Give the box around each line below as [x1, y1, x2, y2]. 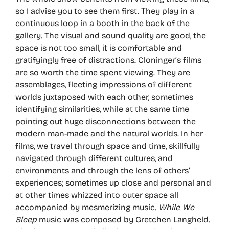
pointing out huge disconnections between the [15, 116, 196, 126]
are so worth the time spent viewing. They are [15, 67, 190, 77]
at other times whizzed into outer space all [15, 190, 178, 200]
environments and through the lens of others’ [15, 165, 190, 175]
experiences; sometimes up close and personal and [15, 177, 211, 188]
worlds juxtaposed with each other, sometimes [15, 91, 193, 102]
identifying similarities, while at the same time [15, 104, 189, 114]
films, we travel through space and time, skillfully [15, 141, 200, 151]
